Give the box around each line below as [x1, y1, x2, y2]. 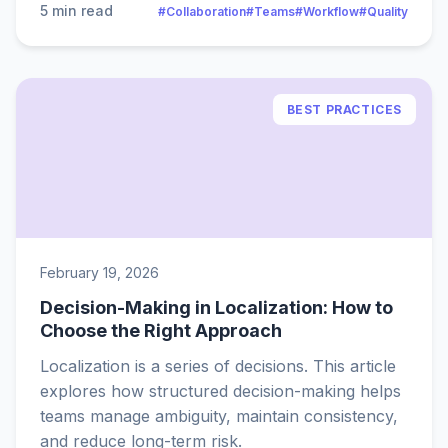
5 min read [40, 2, 113, 19]
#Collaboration [158, 3, 246, 19]
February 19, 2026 [40, 264, 159, 281]
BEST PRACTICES [286, 102, 402, 117]
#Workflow [295, 3, 359, 19]
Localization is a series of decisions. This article [40, 356, 396, 376]
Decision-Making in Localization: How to [40, 297, 393, 318]
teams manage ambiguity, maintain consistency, [40, 406, 398, 426]
